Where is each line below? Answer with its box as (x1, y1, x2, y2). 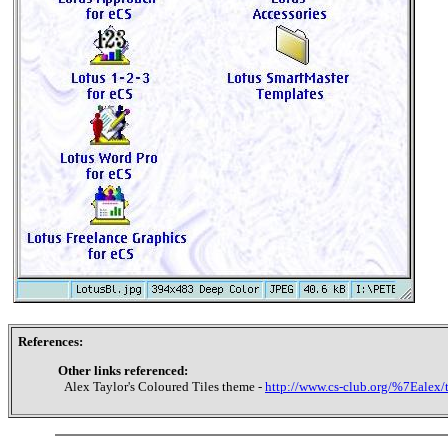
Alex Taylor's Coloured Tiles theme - (58, 379, 265, 395)
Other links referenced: (58, 363, 188, 379)
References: (18, 334, 83, 350)
